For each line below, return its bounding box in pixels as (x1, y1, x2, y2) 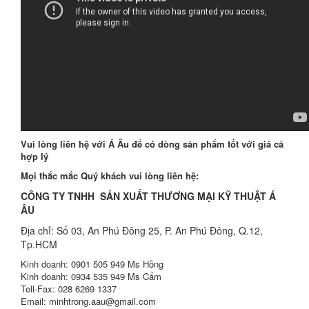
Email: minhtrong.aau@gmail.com (21, 295, 156, 308)
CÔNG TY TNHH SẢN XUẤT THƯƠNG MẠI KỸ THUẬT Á (21, 189, 276, 203)
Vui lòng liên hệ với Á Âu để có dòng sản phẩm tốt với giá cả (21, 137, 283, 150)
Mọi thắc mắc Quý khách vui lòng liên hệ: (21, 169, 199, 182)
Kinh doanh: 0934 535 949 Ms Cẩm (21, 270, 161, 283)
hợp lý (21, 150, 48, 163)
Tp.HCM (21, 237, 60, 251)
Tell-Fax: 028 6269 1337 (21, 282, 117, 295)
